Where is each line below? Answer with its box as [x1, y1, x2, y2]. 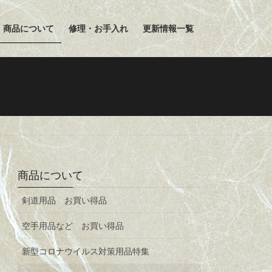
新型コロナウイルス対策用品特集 [22, 246, 150, 257]
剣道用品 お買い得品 [22, 195, 107, 206]
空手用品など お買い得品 [22, 221, 124, 231]
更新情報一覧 [143, 24, 194, 33]
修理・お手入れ [69, 24, 128, 33]
